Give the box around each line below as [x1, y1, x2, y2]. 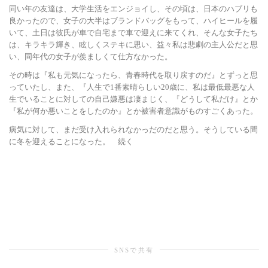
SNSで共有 [114, 246, 154, 254]
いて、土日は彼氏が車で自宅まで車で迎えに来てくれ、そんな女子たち [9, 28, 258, 37]
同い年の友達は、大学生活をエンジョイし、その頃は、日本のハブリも [9, 4, 258, 13]
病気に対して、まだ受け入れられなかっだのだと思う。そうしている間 [9, 124, 258, 134]
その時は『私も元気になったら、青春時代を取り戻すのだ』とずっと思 [9, 70, 258, 80]
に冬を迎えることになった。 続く [9, 136, 133, 146]
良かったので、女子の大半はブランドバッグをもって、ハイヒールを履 [9, 16, 258, 25]
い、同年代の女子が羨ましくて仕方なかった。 [9, 51, 172, 61]
